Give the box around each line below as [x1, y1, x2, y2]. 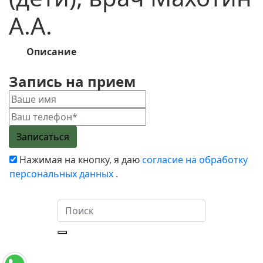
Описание [26, 45, 76, 58]
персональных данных [9, 167, 116, 180]
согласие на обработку [142, 153, 248, 166]
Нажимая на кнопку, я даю [17, 153, 142, 166]
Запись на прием [9, 72, 136, 91]
